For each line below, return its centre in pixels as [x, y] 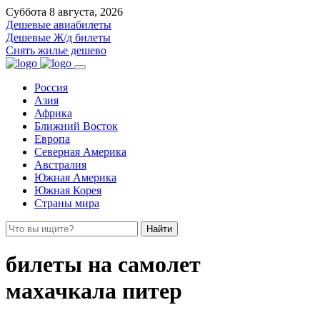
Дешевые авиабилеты [59, 25]
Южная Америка [75, 177]
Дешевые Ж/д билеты [58, 37]
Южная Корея [68, 190]
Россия [51, 87]
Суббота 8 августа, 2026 [64, 12]
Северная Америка [80, 152]
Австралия [60, 165]
